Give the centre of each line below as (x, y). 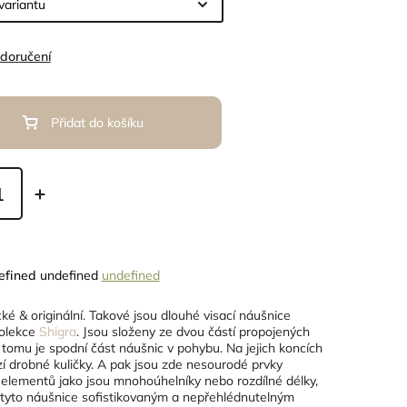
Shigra (57, 332)
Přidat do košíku (98, 123)
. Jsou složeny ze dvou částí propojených (193, 332)
